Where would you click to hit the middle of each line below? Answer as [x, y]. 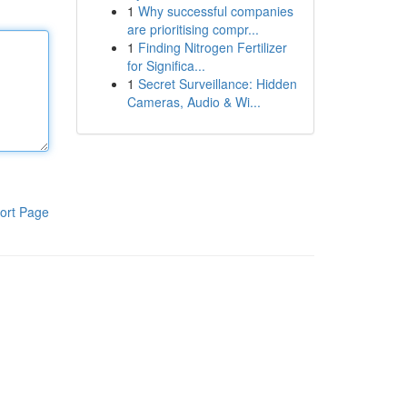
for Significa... [166, 65]
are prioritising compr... [193, 29]
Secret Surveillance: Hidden [217, 84]
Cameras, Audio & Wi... [194, 102]
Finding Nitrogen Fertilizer [212, 47]
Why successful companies [215, 11]
